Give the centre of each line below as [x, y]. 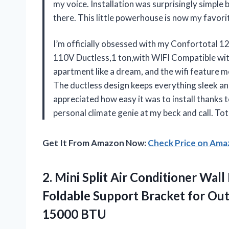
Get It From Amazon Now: [95, 143]
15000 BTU [74, 214]
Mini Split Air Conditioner [126, 177]
